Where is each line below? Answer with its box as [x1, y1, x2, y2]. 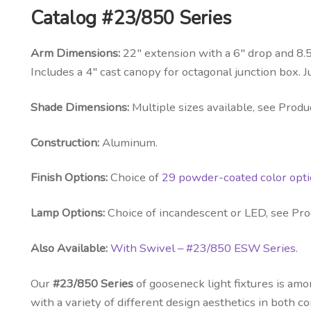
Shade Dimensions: [30, 99, 132, 115]
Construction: [30, 134, 99, 151]
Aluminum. [99, 134, 158, 151]
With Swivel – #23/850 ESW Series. [110, 239, 298, 256]
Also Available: [30, 239, 108, 256]
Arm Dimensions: [30, 45, 123, 62]
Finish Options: [30, 169, 108, 186]
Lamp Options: [30, 205, 108, 221]
